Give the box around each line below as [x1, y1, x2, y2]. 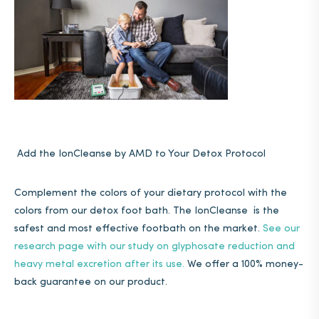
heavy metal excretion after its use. [14, 259, 184, 270]
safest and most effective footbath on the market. [14, 224, 263, 234]
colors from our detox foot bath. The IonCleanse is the [14, 206, 279, 216]
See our [263, 224, 300, 234]
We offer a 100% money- [184, 259, 303, 270]
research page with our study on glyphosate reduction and [14, 241, 295, 252]
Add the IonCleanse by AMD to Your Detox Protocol [14, 149, 266, 159]
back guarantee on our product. [14, 277, 170, 288]
